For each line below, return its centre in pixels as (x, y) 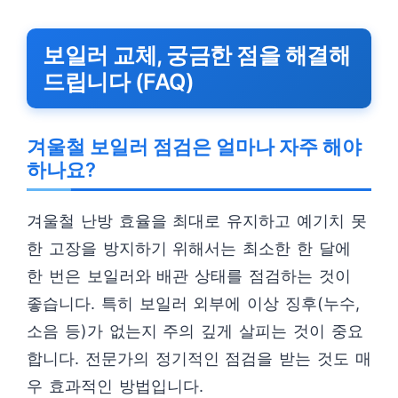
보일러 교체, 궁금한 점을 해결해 (196, 55)
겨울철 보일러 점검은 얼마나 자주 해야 (194, 147)
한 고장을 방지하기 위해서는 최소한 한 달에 (189, 248)
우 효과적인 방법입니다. (115, 386)
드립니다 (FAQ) (118, 82)
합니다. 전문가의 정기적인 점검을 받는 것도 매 (199, 358)
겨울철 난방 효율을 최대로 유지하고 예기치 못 (197, 221)
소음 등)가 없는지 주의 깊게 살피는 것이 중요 (195, 331)
